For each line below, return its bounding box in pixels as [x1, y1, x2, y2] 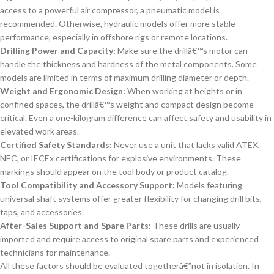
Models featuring [175, 180, 242, 191]
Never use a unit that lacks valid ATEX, [112, 139, 260, 150]
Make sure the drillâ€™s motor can [116, 45, 248, 56]
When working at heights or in [125, 86, 242, 97]
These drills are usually [151, 220, 240, 231]
